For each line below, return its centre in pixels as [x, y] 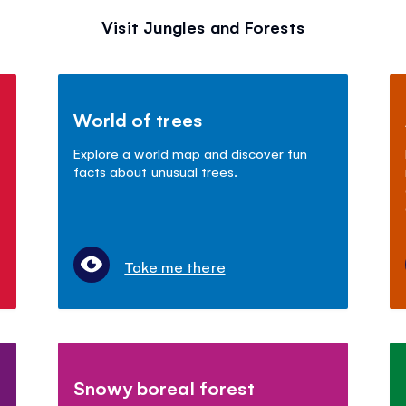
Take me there [175, 266]
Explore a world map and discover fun [190, 152]
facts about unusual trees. [155, 170]
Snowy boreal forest [164, 387]
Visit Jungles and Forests [203, 26]
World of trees [138, 119]
